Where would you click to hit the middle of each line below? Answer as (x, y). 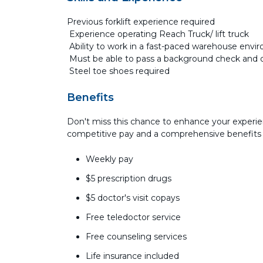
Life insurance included (132, 256)
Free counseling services (136, 237)
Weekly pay (109, 159)
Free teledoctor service (133, 217)
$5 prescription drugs (129, 178)
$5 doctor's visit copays (133, 198)
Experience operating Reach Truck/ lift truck (158, 34)
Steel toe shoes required (118, 71)
